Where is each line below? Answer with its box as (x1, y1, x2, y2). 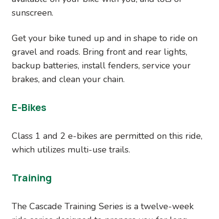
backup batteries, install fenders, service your (12, 60, 191, 71)
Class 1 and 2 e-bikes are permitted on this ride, (12, 130, 202, 142)
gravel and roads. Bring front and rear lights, (12, 46, 187, 58)
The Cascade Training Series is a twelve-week (12, 200, 194, 212)
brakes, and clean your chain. (12, 73, 125, 85)
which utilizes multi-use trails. (12, 144, 130, 155)
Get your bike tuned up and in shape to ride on (12, 32, 197, 44)
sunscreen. (12, 7, 53, 19)
